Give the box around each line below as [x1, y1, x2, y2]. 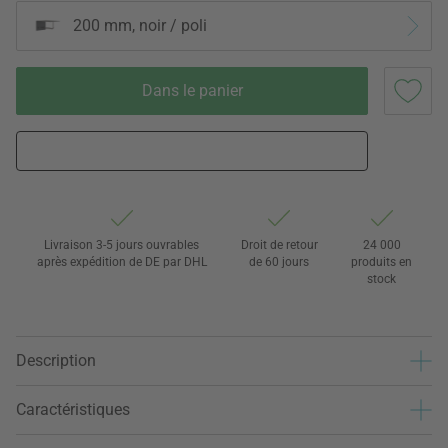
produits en [351, 254, 413, 269]
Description [16, 351, 96, 371]
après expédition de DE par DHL [36, 254, 207, 269]
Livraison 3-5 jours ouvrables [44, 237, 200, 252]
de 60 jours [249, 254, 310, 269]
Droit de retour [240, 237, 318, 252]
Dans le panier [141, 80, 243, 100]
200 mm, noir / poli [73, 16, 207, 36]
